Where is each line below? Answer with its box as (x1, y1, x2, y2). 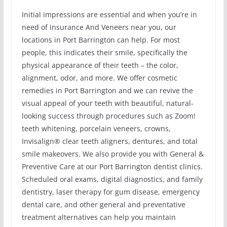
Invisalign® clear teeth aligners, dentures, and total (21, 136, 198, 146)
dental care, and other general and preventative (21, 200, 185, 210)
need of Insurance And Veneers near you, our (21, 22, 176, 32)
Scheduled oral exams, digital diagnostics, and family (21, 174, 203, 184)
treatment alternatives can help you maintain (21, 212, 176, 222)
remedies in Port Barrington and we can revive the (21, 86, 193, 96)
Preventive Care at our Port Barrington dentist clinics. (21, 162, 203, 172)
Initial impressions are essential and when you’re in (21, 10, 197, 20)
